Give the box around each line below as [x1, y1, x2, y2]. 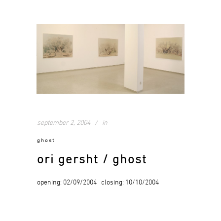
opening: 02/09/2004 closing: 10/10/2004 [37, 178, 159, 186]
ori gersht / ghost [37, 152, 147, 166]
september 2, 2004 [37, 118, 90, 127]
